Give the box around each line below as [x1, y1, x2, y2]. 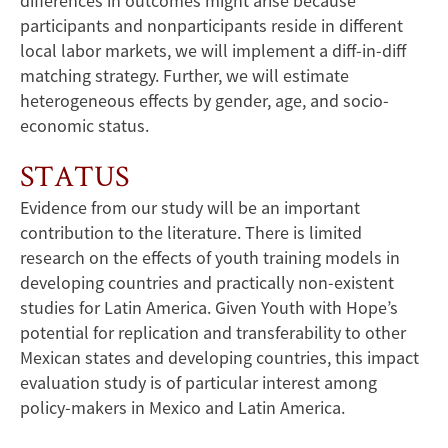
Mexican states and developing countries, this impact [20, 346, 419, 370]
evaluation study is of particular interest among [20, 371, 377, 395]
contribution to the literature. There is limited [20, 221, 362, 245]
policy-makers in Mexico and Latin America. [20, 396, 345, 420]
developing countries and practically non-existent [20, 271, 394, 295]
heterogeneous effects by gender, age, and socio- [20, 89, 389, 113]
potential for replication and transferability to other [20, 321, 406, 345]
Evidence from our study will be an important [20, 196, 360, 220]
